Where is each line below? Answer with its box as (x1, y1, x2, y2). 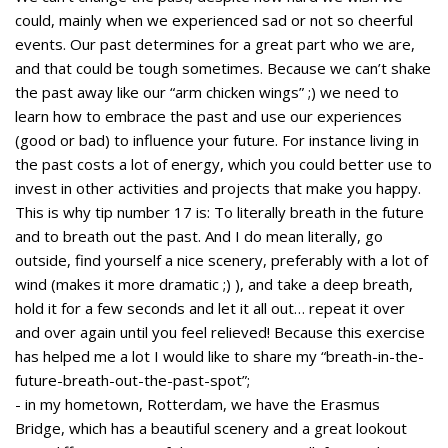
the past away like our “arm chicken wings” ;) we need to (15, 82, 399, 103)
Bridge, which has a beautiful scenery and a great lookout (15, 418, 407, 439)
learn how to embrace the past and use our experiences (15, 106, 402, 127)
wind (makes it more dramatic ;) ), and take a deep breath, (15, 274, 413, 295)
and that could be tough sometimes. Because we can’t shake (15, 58, 431, 79)
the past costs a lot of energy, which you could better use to (15, 154, 432, 175)
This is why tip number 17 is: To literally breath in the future (15, 202, 424, 223)
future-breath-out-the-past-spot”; (15, 370, 250, 391)
